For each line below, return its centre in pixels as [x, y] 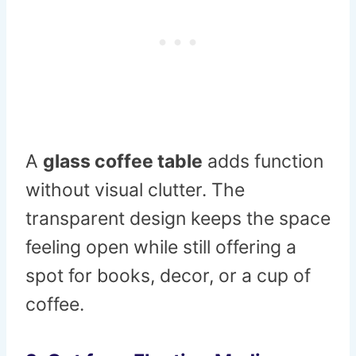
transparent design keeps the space [178, 219]
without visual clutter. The [135, 190]
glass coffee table [123, 162]
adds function [263, 162]
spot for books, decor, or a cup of [168, 276]
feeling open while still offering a [161, 248]
